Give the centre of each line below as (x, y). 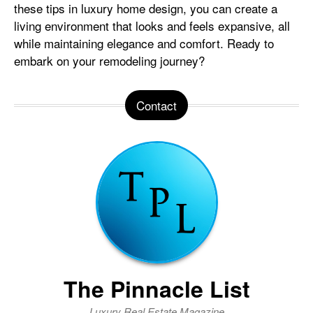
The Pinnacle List (156, 288)
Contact (156, 105)
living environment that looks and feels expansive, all (152, 25)
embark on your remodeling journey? (111, 60)
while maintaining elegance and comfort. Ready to (144, 43)
